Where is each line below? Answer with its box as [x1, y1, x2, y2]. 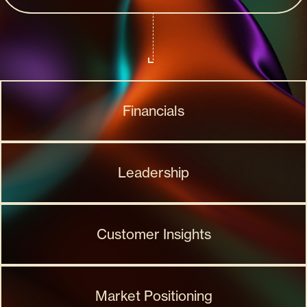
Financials [123, 102, 184, 119]
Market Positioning [95, 287, 212, 304]
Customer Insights [96, 225, 211, 243]
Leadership [118, 164, 189, 181]
